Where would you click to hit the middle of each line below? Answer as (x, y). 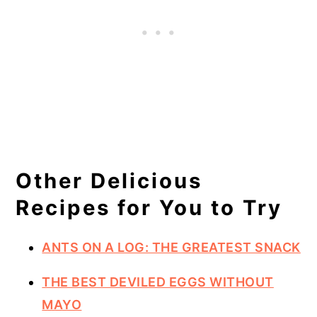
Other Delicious (109, 180)
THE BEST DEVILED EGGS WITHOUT (158, 282)
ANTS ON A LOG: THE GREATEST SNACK (171, 247)
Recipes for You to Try (149, 207)
